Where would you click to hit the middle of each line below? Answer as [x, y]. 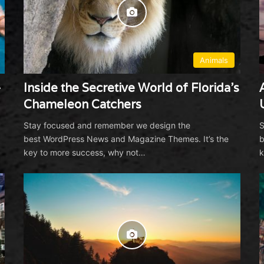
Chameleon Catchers [82, 105]
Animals [214, 60]
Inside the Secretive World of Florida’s [131, 88]
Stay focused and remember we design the [107, 126]
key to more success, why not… [84, 153]
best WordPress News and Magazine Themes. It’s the [126, 139]
